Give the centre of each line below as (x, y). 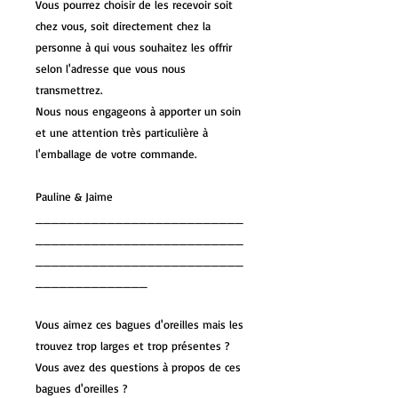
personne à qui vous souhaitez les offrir (134, 48)
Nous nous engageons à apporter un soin (138, 111)
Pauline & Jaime (74, 197)
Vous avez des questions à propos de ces (138, 367)
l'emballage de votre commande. (116, 154)
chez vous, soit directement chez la (123, 26)
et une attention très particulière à (122, 133)
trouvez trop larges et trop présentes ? (132, 346)
